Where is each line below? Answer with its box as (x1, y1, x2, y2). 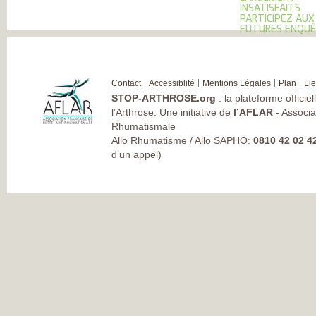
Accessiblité (149, 78, 195, 88)
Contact (111, 78, 141, 88)
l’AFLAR (233, 106, 273, 118)
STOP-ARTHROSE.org (111, 92, 216, 104)
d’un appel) (111, 148, 162, 160)
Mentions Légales (202, 78, 271, 88)
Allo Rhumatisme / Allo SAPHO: (111, 134, 253, 146)
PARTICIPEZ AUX (240, 12, 315, 26)
